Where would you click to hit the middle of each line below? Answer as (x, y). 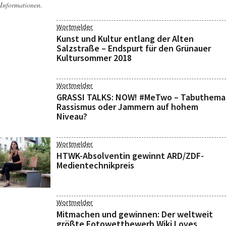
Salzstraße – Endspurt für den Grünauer (134, 48)
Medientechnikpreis (95, 165)
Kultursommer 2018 (94, 58)
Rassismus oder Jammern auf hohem (127, 107)
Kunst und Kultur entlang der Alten (125, 39)
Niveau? (72, 116)
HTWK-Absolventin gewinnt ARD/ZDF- (130, 156)
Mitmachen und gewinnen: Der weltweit (135, 214)
